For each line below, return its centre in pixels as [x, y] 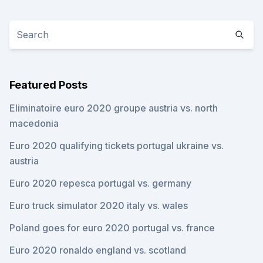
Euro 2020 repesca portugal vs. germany [100, 183]
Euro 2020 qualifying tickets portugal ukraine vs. [117, 146]
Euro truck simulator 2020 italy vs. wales [99, 205]
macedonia [34, 123]
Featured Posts [48, 85]
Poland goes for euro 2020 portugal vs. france [112, 228]
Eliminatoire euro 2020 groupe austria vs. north [114, 108]
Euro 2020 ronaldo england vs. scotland [98, 250]
